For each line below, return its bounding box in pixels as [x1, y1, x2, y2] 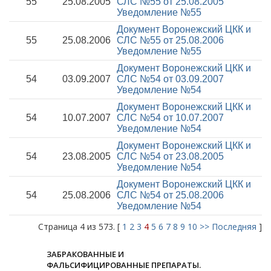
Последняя [212, 221, 256, 232]
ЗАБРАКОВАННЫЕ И [47, 249, 125, 260]
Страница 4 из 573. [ [38, 221, 122, 232]
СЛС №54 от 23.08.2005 [117, 151, 224, 162]
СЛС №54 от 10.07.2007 [117, 113, 224, 123]
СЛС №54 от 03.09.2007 [117, 74, 224, 84]
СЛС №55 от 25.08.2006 [117, 35, 224, 45]
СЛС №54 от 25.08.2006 [117, 190, 224, 200]
